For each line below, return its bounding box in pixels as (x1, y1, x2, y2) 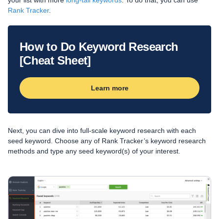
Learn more (90, 84, 129, 92)
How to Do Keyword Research (20, 40, 178, 53)
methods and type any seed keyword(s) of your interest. (8, 147, 180, 155)
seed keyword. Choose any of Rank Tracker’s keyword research (8, 137, 206, 145)
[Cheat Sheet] (20, 54, 91, 67)
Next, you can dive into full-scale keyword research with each (8, 127, 196, 134)
